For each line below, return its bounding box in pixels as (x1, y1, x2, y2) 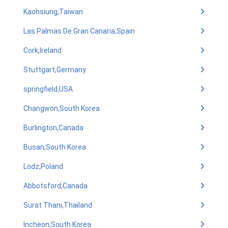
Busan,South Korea (23, 143, 86, 151)
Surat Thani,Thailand (23, 201, 92, 209)
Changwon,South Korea (23, 104, 100, 112)
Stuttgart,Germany (23, 66, 86, 74)
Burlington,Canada (23, 124, 83, 132)
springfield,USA (23, 85, 73, 93)
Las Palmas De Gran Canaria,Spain (23, 27, 135, 35)
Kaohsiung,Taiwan (23, 8, 83, 16)
